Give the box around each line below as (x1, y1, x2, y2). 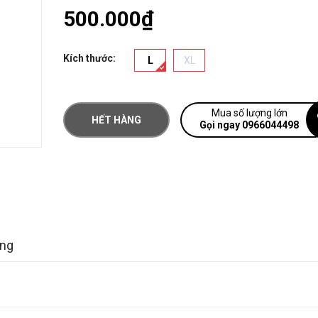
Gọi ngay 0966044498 (199, 119, 299, 131)
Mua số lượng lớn (211, 107, 287, 119)
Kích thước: (63, 53, 116, 64)
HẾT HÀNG (92, 114, 141, 126)
